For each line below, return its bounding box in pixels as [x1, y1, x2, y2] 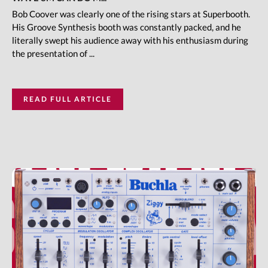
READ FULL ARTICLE [23, 94, 112, 103]
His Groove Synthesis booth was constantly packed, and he [12, 21, 241, 32]
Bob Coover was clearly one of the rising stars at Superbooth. [12, 8, 250, 19]
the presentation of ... [12, 47, 95, 59]
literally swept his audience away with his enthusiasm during [12, 34, 248, 45]
